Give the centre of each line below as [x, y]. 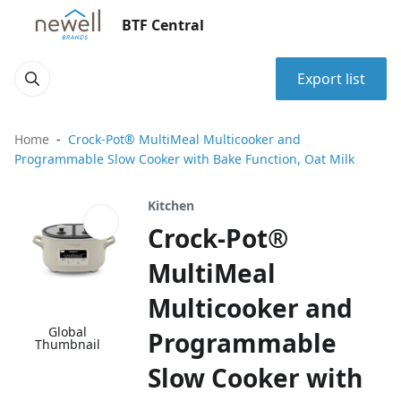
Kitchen [171, 205]
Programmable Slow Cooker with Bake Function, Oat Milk [184, 159]
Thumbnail [68, 345]
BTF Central [163, 25]
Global [68, 332]
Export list [331, 79]
